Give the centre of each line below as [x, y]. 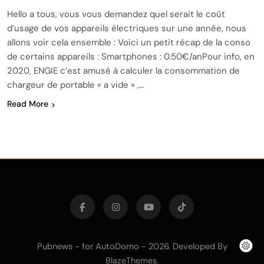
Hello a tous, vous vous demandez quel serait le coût [116, 14]
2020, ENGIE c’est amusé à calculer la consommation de [123, 71]
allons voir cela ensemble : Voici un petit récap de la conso [129, 43]
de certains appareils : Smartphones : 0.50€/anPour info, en [131, 57]
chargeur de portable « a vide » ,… [75, 85]
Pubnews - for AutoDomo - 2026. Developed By [132, 247]
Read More [28, 104]
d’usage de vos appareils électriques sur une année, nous [127, 29]
